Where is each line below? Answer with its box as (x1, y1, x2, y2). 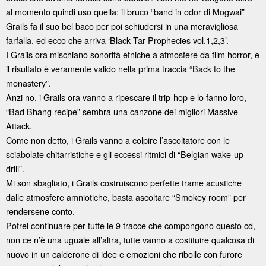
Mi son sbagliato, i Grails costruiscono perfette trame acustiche (6, 176, 242, 189)
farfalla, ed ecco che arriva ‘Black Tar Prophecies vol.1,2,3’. (6, 33, 229, 46)
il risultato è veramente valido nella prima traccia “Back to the (6, 62, 235, 75)
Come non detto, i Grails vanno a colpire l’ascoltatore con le (6, 133, 230, 146)
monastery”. (6, 76, 51, 89)
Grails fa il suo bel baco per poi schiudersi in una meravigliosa (6, 19, 238, 32)
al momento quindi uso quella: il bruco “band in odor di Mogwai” (6, 5, 245, 18)
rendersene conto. (6, 204, 75, 217)
